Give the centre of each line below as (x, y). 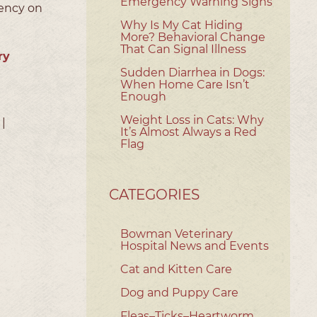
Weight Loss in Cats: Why (192, 120)
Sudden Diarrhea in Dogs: (192, 72)
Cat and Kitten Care (176, 269)
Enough (143, 96)
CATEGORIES (154, 194)
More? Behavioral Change (193, 37)
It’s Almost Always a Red (189, 132)
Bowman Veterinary (177, 234)
